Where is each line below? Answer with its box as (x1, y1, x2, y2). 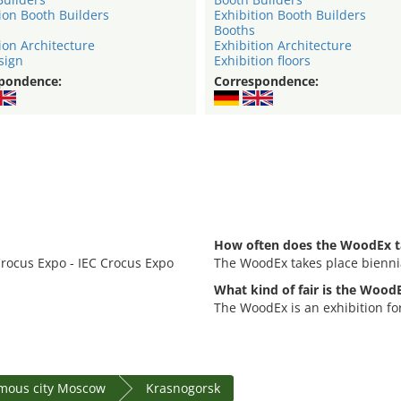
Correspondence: (214, 73, 319, 90)
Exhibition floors (214, 52, 311, 70)
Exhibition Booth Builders (214, 6, 366, 24)
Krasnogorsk (146, 380, 220, 397)
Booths (214, 21, 255, 39)
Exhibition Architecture (214, 37, 352, 55)
